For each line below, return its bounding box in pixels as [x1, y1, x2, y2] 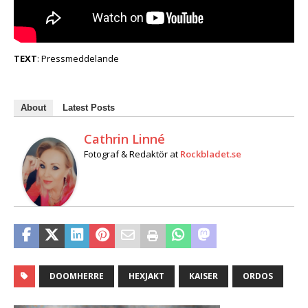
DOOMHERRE [49, 269, 104, 282]
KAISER [189, 269, 218, 282]
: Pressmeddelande [37, 52, 119, 65]
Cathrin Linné [84, 130, 165, 147]
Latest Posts [63, 102, 115, 113]
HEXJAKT [129, 269, 164, 282]
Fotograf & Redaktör [84, 147, 168, 160]
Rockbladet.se [180, 147, 241, 160]
